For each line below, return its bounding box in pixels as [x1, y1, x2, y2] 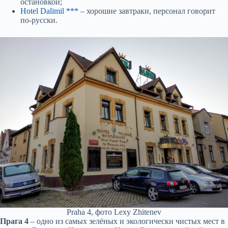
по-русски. [20, 16, 58, 25]
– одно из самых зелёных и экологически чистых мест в [28, 217, 225, 226]
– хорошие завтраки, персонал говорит [78, 7, 215, 16]
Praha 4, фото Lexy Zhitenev [67, 208, 161, 217]
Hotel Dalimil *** [20, 7, 78, 16]
